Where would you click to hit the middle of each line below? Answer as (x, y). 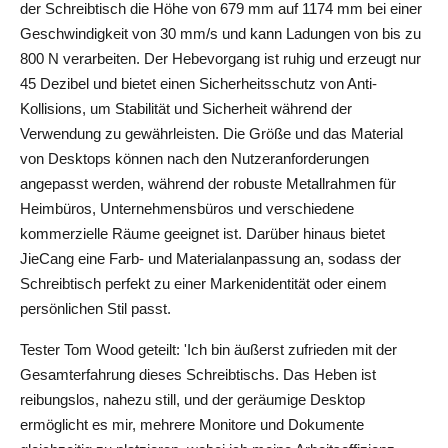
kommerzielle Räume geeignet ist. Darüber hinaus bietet (202, 233)
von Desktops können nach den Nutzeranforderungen (194, 158)
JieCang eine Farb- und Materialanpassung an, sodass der (210, 258)
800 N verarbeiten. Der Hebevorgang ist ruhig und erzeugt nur (220, 58)
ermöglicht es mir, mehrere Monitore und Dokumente (192, 424)
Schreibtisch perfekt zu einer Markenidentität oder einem (203, 283)
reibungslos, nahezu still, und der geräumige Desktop (192, 399)
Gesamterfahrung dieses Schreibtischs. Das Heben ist (198, 374)
